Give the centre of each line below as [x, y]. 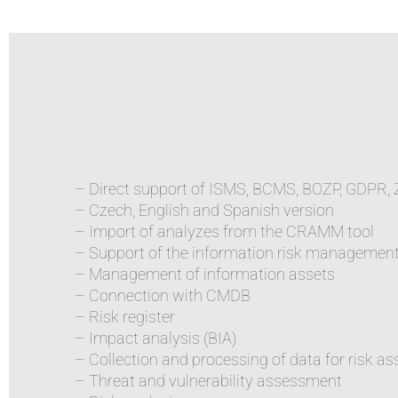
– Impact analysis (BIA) [155, 338]
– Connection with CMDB [163, 295]
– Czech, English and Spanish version [204, 210]
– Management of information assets [205, 274]
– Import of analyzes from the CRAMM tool [224, 231]
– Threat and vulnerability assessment [208, 381]
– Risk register [125, 317]
